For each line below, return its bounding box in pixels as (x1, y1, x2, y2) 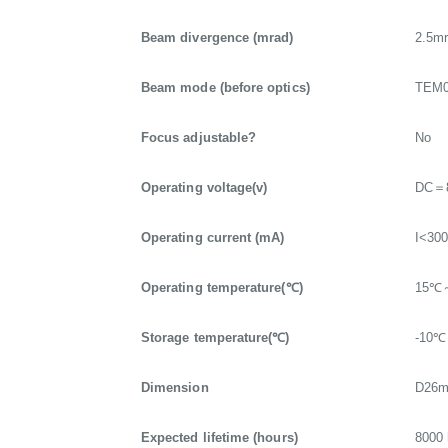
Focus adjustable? (141, 130, 257, 146)
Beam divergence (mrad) (141, 30, 294, 46)
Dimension (141, 380, 209, 396)
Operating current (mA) (141, 230, 285, 246)
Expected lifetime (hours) (141, 430, 298, 446)
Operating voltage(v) (141, 180, 268, 196)
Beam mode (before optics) (141, 80, 310, 96)
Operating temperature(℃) (141, 280, 303, 296)
